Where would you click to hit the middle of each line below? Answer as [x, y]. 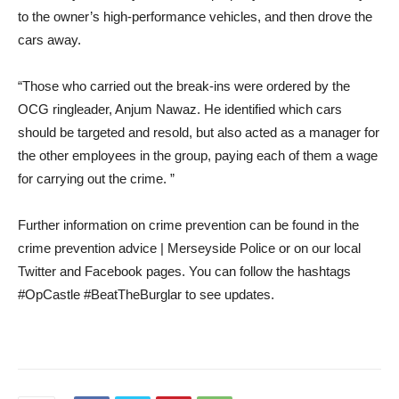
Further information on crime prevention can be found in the [188, 225]
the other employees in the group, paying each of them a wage [198, 156]
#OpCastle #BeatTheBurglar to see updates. [146, 295]
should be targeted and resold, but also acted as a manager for [199, 133]
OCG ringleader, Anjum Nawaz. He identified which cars [180, 110]
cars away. [49, 40]
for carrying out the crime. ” [96, 179]
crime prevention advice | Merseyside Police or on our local [189, 248]
